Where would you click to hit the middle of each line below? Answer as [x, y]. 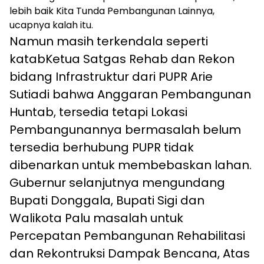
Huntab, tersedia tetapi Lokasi [98, 112]
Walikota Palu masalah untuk [96, 218]
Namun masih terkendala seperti [109, 42]
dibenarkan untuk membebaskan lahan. [131, 165]
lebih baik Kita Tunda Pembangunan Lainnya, [112, 11]
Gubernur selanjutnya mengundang [117, 183]
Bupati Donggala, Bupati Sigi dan [107, 201]
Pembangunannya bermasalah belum [125, 130]
